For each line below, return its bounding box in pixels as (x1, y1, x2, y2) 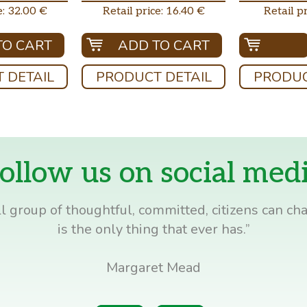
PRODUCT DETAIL (95, 67, 212, 86)
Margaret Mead (106, 258, 201, 277)
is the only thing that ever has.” (57, 219, 250, 238)
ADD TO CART (117, 36, 210, 55)
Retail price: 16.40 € (102, 4, 205, 18)
